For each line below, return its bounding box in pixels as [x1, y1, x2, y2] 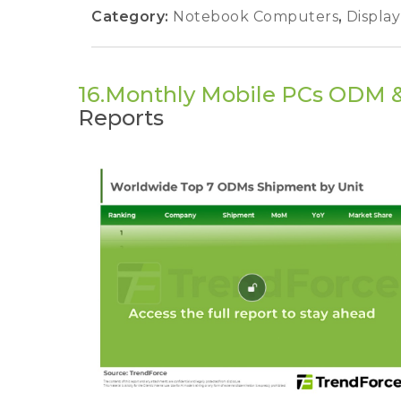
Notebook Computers [173, 7, 343, 25]
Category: [91, 7, 173, 25]
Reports [78, 104, 164, 131]
